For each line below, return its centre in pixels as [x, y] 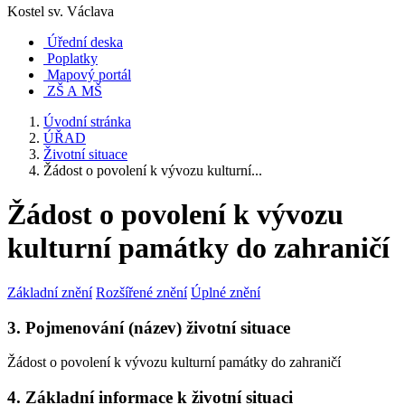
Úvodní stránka [87, 122]
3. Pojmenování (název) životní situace [149, 327]
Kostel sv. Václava [62, 11]
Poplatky [72, 58]
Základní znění [50, 292]
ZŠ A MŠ [75, 91]
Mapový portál [89, 75]
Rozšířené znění [141, 292]
